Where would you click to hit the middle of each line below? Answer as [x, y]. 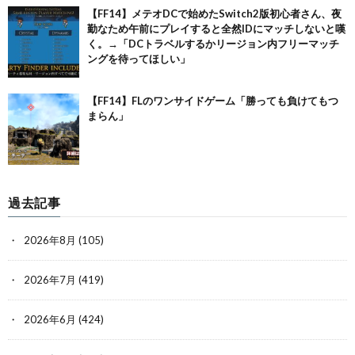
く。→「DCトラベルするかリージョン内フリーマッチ [213, 44]
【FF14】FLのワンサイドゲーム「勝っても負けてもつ [213, 101]
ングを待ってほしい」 [139, 59]
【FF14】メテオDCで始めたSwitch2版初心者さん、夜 [214, 13]
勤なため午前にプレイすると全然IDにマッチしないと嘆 [216, 29]
